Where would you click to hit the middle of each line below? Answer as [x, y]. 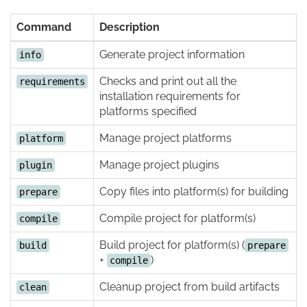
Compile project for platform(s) [177, 218]
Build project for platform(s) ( [172, 245]
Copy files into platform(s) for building [194, 192]
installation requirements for [170, 96]
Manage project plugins [159, 165]
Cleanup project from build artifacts [189, 287]
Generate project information [172, 54]
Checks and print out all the [168, 81]
